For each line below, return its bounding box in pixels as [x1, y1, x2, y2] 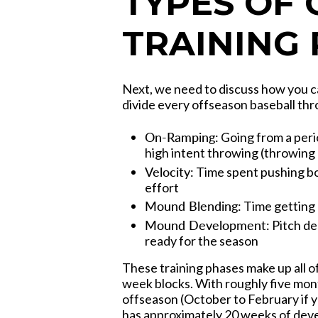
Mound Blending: [145, 198, 241, 214]
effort [145, 179, 179, 195]
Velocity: [145, 163, 194, 180]
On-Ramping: [145, 129, 219, 146]
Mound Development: [145, 216, 270, 233]
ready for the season [145, 232, 258, 248]
